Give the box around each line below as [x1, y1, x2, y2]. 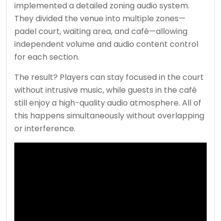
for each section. [14, 51, 79, 63]
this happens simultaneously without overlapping [14, 110, 204, 121]
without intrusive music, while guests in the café [14, 84, 197, 96]
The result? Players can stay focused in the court [14, 72, 204, 83]
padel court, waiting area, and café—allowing [14, 26, 187, 37]
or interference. [14, 123, 75, 134]
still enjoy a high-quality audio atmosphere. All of [14, 97, 201, 109]
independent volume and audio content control [14, 38, 198, 50]
